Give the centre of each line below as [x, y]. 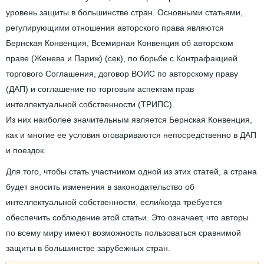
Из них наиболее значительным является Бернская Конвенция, [129, 120]
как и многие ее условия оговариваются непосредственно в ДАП [131, 135]
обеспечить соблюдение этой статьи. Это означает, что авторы [127, 218]
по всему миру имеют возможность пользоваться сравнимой [123, 233]
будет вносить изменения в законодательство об [100, 187]
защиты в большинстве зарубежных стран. [88, 248]
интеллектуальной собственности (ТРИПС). [90, 105]
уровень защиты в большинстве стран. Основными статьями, [124, 13]
